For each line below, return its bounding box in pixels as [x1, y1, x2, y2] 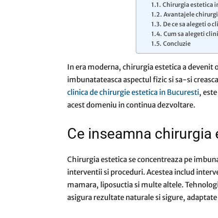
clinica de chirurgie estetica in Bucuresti [67, 88, 199, 97]
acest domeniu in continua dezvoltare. [67, 100, 195, 109]
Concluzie [163, 40, 191, 47]
